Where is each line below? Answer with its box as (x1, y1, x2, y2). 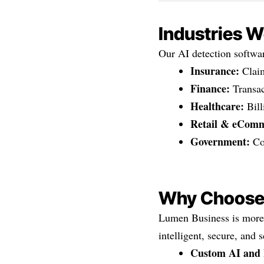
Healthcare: (190, 98, 244, 114)
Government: (190, 134, 250, 150)
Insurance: (190, 63, 239, 79)
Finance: (190, 81, 230, 97)
